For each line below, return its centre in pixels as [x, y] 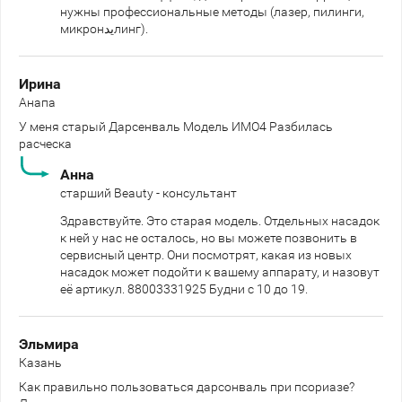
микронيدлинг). [131, 28]
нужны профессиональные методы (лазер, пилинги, [212, 11]
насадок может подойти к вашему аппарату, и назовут [220, 271]
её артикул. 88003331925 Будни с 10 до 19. [184, 288]
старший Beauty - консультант [149, 192]
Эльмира [49, 344]
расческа [45, 143]
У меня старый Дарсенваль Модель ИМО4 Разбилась [176, 126]
